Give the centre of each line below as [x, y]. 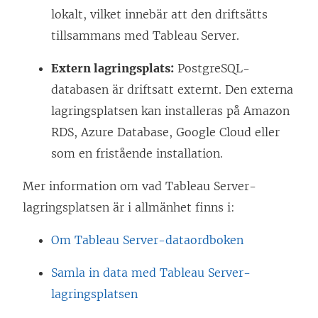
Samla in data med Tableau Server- [151, 273]
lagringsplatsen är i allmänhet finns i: [129, 208]
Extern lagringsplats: [113, 68]
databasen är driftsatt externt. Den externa [172, 90]
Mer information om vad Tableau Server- [139, 186]
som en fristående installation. [137, 154]
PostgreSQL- [212, 68]
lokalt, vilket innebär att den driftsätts [159, 15]
